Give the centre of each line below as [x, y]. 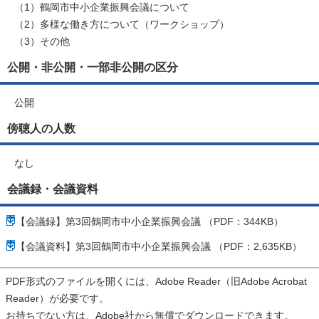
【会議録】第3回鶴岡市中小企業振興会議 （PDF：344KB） [150, 221]
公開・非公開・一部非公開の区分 [93, 67]
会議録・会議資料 [53, 189]
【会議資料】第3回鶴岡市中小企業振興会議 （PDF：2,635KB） [159, 246]
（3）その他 [42, 42]
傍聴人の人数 [41, 128]
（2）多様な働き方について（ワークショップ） [122, 25]
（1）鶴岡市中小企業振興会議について [102, 7]
